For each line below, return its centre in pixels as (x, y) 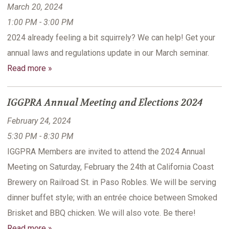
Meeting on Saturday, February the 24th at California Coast (110, 167)
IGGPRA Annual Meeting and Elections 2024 (105, 103)
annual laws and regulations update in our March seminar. (108, 53)
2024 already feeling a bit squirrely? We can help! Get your (111, 38)
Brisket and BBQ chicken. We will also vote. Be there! (101, 213)
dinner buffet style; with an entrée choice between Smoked (112, 198)
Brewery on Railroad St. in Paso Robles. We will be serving (112, 182)
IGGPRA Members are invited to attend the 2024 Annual (106, 152)
